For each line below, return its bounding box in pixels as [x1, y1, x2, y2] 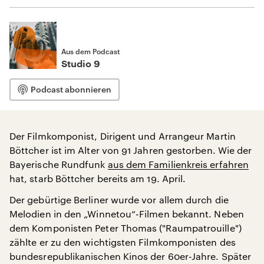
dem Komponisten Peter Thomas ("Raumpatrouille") [9, 222, 242, 233]
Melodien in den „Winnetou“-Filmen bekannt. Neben [9, 208, 244, 219]
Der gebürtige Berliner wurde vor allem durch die [9, 194, 229, 205]
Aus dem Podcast [61, 47, 120, 55]
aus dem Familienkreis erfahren [107, 159, 249, 170]
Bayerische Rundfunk [9, 159, 108, 170]
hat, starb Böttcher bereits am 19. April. [9, 173, 186, 184]
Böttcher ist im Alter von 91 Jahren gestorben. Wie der [9, 144, 252, 156]
